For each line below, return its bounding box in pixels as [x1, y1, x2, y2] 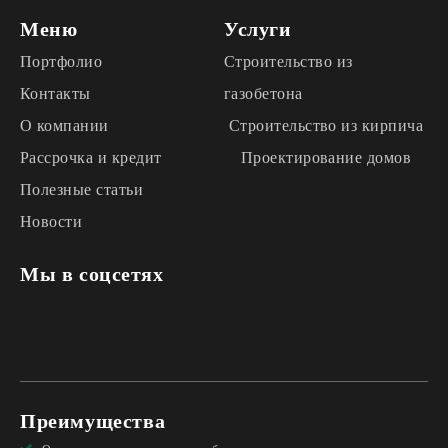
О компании [20, 117, 109, 135]
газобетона [224, 85, 303, 103]
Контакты [20, 85, 91, 103]
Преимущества [20, 410, 166, 433]
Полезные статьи [20, 181, 144, 199]
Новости [20, 213, 83, 231]
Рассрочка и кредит [20, 149, 162, 167]
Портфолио [20, 53, 103, 71]
